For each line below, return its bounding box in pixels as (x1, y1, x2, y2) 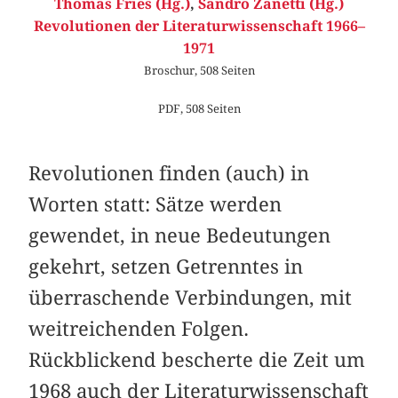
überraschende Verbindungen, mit (28, 285, 353, 309)
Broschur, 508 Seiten (143, 62, 255, 77)
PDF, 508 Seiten (157, 101, 241, 116)
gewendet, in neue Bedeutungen (28, 223, 331, 247)
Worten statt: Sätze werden (28, 192, 283, 216)
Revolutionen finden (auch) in (28, 161, 310, 185)
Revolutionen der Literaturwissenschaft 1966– (33, 17, 365, 35)
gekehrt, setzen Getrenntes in (28, 254, 304, 278)
